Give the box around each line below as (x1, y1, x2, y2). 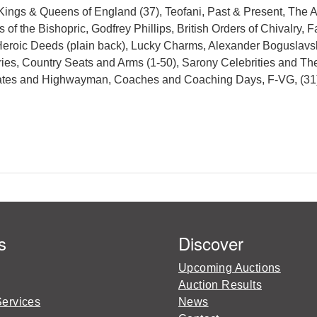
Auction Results (178, 278, 262, 291)
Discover (178, 230, 243, 255)
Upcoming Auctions (178, 261, 281, 274)
